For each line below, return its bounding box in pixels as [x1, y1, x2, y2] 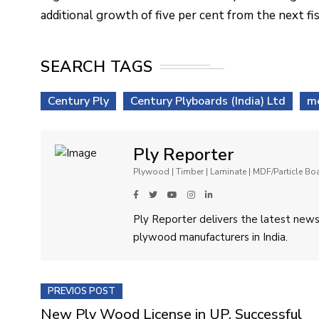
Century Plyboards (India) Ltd [130, 93, 286, 109]
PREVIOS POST [48, 284, 115, 298]
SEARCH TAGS [41, 56, 153, 78]
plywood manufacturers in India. [133, 229, 288, 244]
